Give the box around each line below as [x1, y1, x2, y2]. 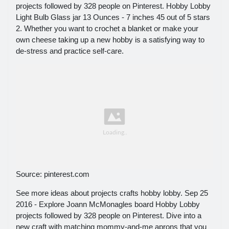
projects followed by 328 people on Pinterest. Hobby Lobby [16, 2, 211, 11]
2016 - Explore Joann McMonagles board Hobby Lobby [16, 200, 200, 209]
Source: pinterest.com [16, 170, 89, 178]
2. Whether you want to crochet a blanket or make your [16, 24, 198, 33]
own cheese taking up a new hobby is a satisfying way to [16, 35, 204, 44]
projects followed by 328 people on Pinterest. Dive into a [16, 211, 201, 220]
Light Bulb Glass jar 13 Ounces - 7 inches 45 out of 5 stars [16, 13, 210, 22]
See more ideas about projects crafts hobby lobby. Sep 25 [16, 189, 208, 197]
